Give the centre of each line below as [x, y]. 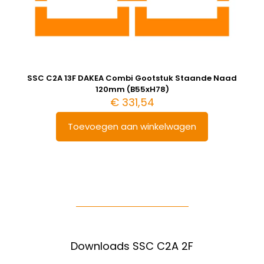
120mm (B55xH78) [132, 89]
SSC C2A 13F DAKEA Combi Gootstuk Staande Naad [132, 78]
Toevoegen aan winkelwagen [132, 126]
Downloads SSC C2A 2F [132, 246]
